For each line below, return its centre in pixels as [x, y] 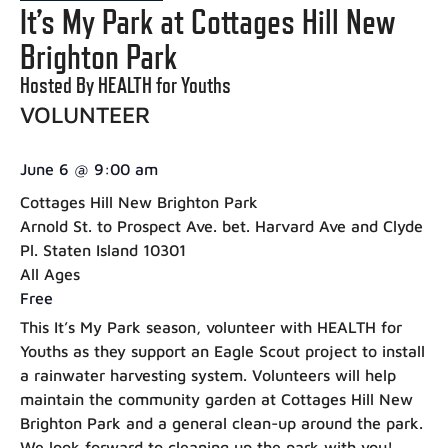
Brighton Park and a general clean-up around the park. [221, 423]
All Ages [50, 274]
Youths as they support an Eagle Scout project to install [222, 351]
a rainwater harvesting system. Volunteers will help [208, 375]
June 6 [44, 169]
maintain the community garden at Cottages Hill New [216, 399]
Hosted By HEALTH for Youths [125, 85]
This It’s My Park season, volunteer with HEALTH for [211, 327]
